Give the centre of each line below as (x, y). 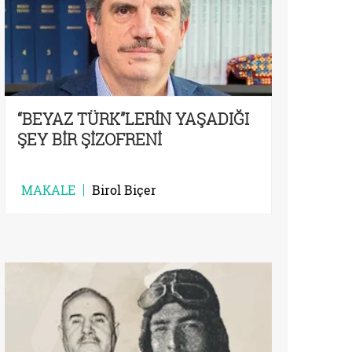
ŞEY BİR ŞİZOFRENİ (90, 139)
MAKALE (48, 189)
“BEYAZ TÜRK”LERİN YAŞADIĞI (133, 118)
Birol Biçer (124, 189)
